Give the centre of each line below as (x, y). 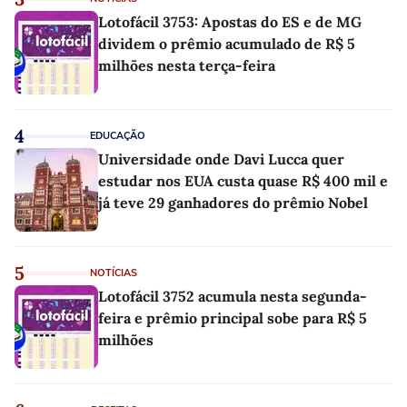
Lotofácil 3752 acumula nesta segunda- (233, 296)
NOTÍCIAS (114, 273)
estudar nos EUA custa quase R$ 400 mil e (243, 180)
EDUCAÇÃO (118, 135)
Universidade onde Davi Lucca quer (221, 159)
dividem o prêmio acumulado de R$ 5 (227, 43)
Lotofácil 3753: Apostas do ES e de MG (230, 21)
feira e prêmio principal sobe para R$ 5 (233, 318)
